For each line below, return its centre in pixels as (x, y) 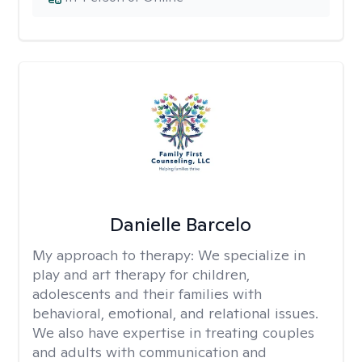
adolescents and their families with (147, 294)
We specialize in (252, 255)
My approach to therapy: (115, 255)
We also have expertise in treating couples (173, 333)
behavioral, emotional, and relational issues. (175, 313)
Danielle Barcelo (181, 224)
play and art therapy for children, (141, 274)
